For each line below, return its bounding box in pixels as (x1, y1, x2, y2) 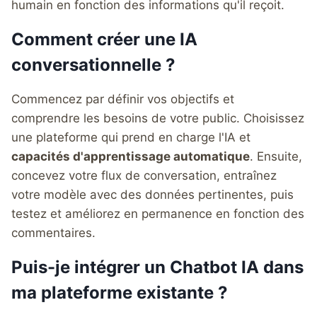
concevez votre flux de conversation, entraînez (11, 168, 277, 183)
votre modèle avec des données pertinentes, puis (11, 187, 294, 202)
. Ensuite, (250, 149, 302, 163)
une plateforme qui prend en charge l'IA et (11, 129, 250, 144)
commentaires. (11, 225, 96, 240)
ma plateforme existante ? (11, 282, 228, 303)
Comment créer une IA (11, 28, 197, 50)
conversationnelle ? (11, 54, 175, 75)
